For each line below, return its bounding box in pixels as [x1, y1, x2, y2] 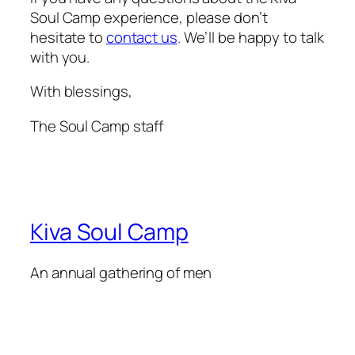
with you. [30, 46, 90, 67]
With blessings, [30, 81, 132, 102]
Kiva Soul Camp [30, 216, 189, 247]
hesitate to [30, 26, 106, 48]
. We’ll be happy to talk [177, 26, 324, 48]
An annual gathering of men [30, 262, 212, 284]
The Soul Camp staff [30, 115, 164, 136]
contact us [105, 26, 177, 48]
